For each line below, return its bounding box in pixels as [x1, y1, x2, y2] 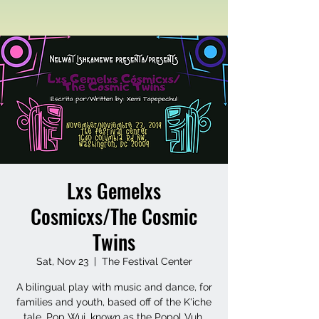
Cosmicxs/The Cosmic [31, 202, 197, 231]
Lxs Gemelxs [67, 176, 161, 206]
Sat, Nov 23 [36, 256, 88, 268]
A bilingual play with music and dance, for [16, 281, 212, 293]
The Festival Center [101, 256, 192, 268]
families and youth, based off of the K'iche [16, 296, 211, 308]
